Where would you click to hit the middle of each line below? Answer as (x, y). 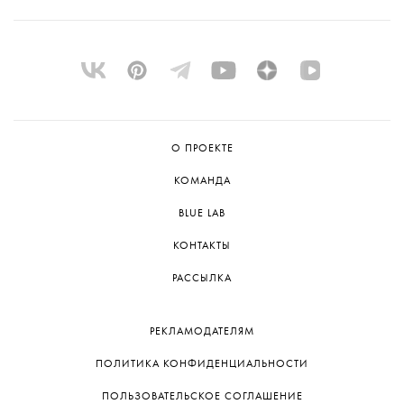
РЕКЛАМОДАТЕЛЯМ (202, 332)
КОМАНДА (202, 181)
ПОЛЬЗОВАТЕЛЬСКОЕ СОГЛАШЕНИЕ (202, 397)
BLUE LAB (202, 214)
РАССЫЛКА (202, 279)
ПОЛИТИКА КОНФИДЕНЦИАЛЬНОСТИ (202, 364)
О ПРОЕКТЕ (202, 149)
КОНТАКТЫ (202, 246)
